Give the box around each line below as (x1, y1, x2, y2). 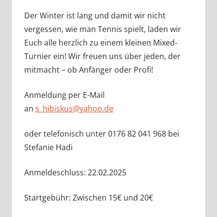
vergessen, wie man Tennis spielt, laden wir (24, 23, 181, 34)
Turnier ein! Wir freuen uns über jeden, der (24, 50, 181, 62)
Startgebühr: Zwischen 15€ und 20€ (24, 192, 153, 203)
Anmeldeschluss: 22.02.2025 (24, 167, 126, 178)
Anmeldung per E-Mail (24, 89, 105, 100)
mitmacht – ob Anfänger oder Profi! (24, 64, 153, 75)
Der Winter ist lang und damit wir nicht (24, 10, 166, 21)
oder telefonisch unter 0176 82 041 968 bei (24, 128, 179, 139)
